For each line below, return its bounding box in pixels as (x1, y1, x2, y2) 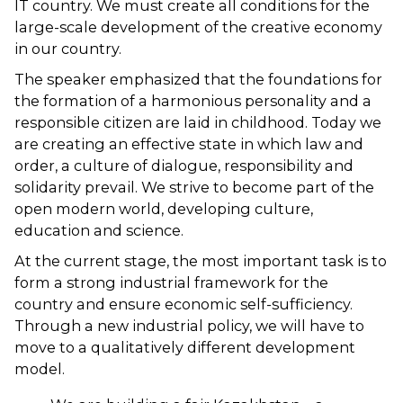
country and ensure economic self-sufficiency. (14, 295, 353, 313)
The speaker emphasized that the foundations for (14, 70, 382, 88)
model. (14, 360, 65, 378)
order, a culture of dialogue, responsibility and (14, 157, 354, 175)
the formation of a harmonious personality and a (14, 92, 372, 110)
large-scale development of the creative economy (14, 18, 382, 36)
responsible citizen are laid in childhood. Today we (14, 113, 381, 131)
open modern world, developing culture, (14, 200, 313, 218)
